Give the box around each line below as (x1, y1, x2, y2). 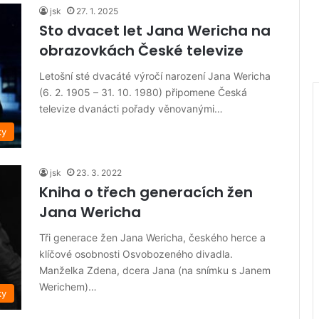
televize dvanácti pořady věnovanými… (39, 103, 223, 115)
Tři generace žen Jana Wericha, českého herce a (39, 231, 266, 244)
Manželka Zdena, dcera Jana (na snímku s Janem (39, 264, 271, 277)
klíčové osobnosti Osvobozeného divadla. (39, 248, 233, 261)
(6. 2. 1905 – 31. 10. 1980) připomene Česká (39, 86, 247, 98)
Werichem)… (39, 281, 97, 293)
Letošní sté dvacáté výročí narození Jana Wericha (39, 70, 271, 82)
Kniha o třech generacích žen (39, 182, 253, 203)
